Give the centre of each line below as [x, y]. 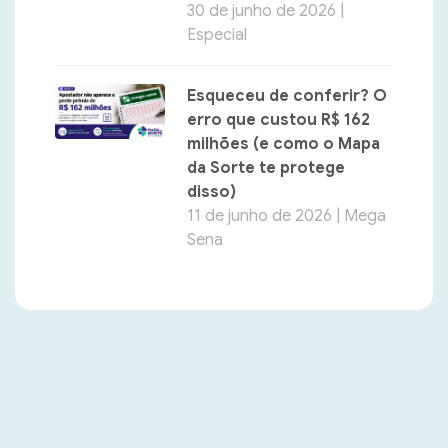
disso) [211, 192]
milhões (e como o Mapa [283, 144]
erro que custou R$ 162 [278, 120]
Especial [217, 35]
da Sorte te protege [266, 168]
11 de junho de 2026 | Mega [286, 216]
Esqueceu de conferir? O [287, 96]
